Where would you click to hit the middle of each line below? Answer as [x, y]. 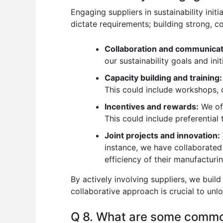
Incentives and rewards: [152, 107]
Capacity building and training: [163, 78]
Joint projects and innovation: [162, 136]
